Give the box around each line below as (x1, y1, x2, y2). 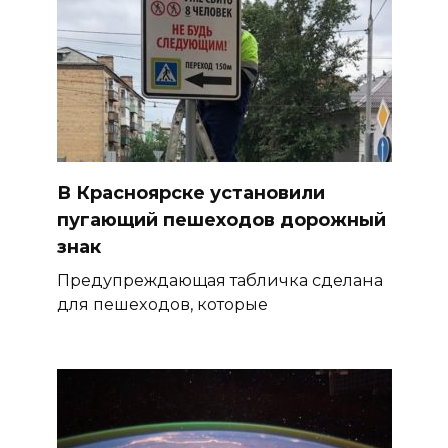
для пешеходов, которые (56, 293, 268, 314)
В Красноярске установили (56, 181, 325, 204)
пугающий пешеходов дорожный (56, 208, 386, 231)
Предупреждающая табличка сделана (56, 269, 383, 290)
